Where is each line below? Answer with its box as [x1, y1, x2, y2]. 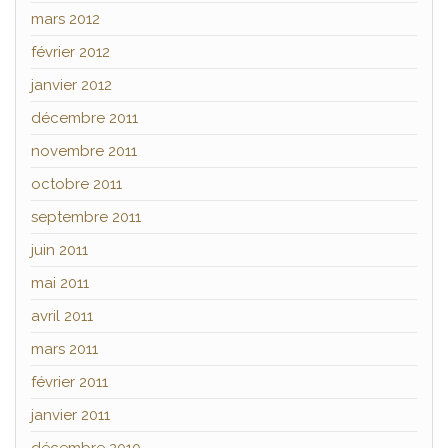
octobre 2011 [31, 175, 122, 194]
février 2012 [31, 43, 110, 62]
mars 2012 [31, 10, 100, 29]
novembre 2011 [31, 142, 137, 161]
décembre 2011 [31, 109, 138, 128]
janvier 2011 [31, 406, 110, 425]
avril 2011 [31, 307, 93, 326]
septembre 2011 [31, 208, 141, 227]
